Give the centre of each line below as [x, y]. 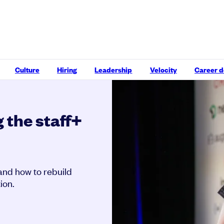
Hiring [67, 69]
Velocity [163, 69]
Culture [27, 69]
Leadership [113, 69]
